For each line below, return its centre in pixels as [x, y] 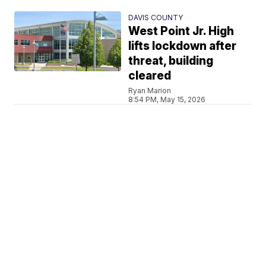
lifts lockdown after [183, 46]
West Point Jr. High [181, 31]
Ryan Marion [150, 90]
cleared [150, 75]
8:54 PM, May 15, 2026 [167, 99]
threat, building [171, 61]
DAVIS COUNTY [156, 17]
